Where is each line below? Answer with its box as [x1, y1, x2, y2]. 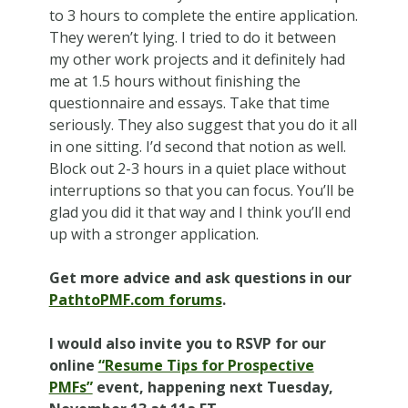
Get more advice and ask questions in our [48, 267, 352, 288]
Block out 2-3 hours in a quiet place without [48, 158, 346, 178]
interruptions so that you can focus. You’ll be [48, 179, 354, 200]
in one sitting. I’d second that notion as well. [48, 136, 346, 157]
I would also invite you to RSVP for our [48, 332, 326, 353]
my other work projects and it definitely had [48, 48, 345, 69]
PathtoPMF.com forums [48, 289, 222, 310]
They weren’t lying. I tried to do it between [48, 26, 336, 47]
